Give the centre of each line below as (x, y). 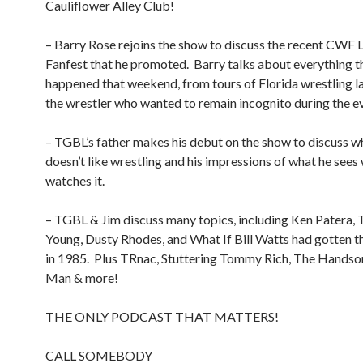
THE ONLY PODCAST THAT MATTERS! (162, 316)
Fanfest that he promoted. (117, 64)
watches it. (75, 180)
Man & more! (82, 278)
